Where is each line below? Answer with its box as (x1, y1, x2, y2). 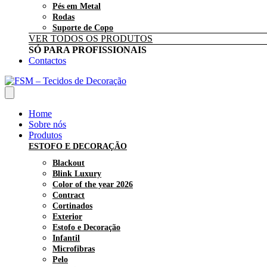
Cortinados (52, 201, 92, 210)
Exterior (52, 212, 82, 221)
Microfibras (52, 244, 95, 253)
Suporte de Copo (52, 23, 113, 32)
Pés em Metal (52, 2, 101, 11)
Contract (52, 191, 85, 200)
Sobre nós (29, 119, 66, 129)
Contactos (29, 55, 66, 66)
